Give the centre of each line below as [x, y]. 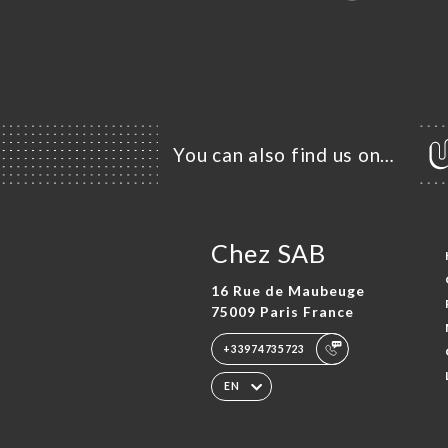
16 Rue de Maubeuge [287, 290]
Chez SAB [268, 253]
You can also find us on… [284, 154]
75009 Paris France [282, 311]
